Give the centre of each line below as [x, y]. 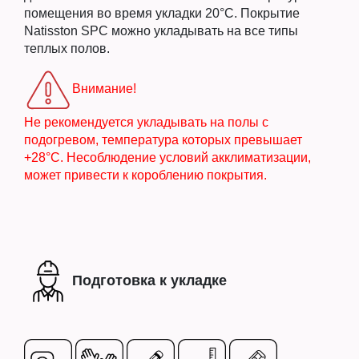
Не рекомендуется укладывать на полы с [146, 122]
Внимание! [104, 88]
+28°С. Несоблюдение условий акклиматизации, [167, 157]
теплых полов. [67, 48]
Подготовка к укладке [149, 280]
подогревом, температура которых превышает [163, 139]
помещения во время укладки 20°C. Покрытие [162, 13]
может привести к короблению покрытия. [145, 175]
